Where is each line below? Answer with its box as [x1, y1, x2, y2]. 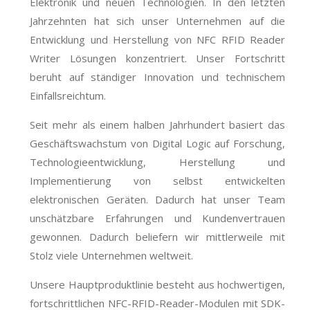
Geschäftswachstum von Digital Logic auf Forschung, [30, 136, 286, 150]
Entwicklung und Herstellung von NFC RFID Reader [30, 32, 286, 46]
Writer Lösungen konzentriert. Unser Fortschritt [30, 51, 286, 65]
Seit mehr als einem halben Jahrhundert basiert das [30, 117, 286, 131]
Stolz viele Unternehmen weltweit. [30, 248, 194, 262]
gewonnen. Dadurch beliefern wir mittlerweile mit [30, 229, 286, 244]
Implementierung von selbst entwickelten [30, 173, 286, 188]
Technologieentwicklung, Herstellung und [30, 154, 286, 169]
